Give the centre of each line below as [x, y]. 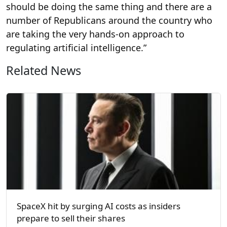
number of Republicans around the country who [109, 20]
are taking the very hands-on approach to [95, 34]
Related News [44, 70]
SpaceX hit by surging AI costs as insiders [99, 206]
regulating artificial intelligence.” [76, 47]
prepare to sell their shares [71, 218]
